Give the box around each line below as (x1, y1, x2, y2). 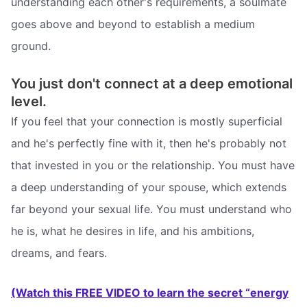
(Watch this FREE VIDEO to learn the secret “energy (11, 285, 288, 299)
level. (11, 93, 47, 110)
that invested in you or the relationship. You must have (11, 158, 295, 173)
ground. (11, 39, 51, 53)
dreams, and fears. (11, 246, 107, 260)
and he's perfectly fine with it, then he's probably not (11, 136, 286, 151)
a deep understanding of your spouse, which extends (11, 180, 286, 195)
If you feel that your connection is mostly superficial (11, 114, 282, 129)
